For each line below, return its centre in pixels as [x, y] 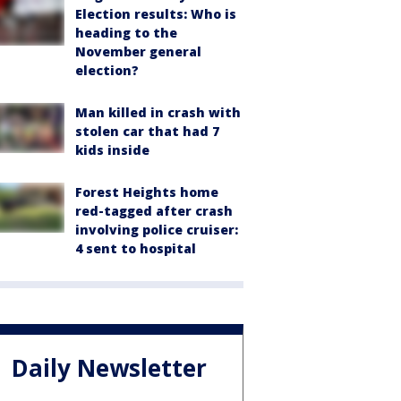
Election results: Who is [156, 14]
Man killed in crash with [158, 112]
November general [138, 51]
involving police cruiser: [157, 230]
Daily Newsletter [109, 368]
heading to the [126, 33]
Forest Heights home [147, 192]
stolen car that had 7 [147, 131]
